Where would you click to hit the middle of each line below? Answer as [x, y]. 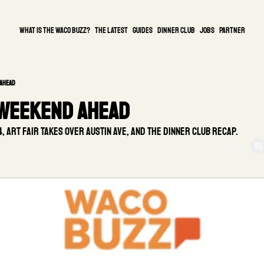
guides [142, 30]
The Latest [111, 30]
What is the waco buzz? [55, 30]
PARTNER [232, 30]
